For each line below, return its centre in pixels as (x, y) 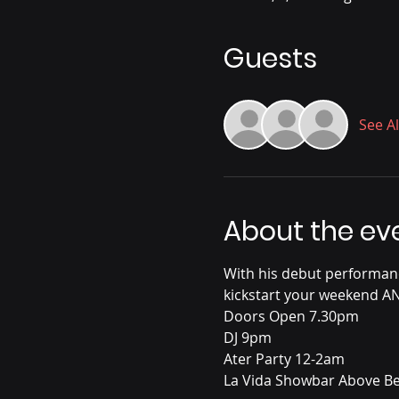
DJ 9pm (247, 338)
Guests (270, 59)
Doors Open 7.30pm (291, 317)
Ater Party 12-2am (284, 359)
